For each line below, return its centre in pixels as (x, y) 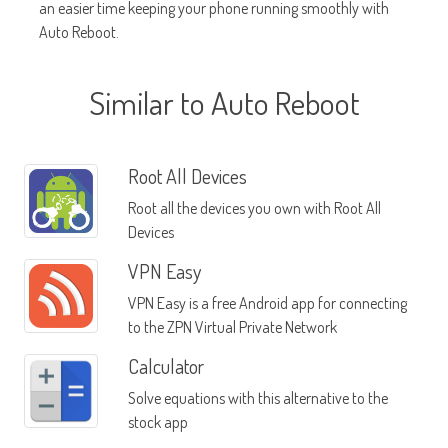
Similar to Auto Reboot (224, 103)
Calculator (165, 366)
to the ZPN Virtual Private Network (232, 327)
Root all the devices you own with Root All (254, 208)
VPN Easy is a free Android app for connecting (267, 303)
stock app (157, 422)
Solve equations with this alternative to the (257, 398)
